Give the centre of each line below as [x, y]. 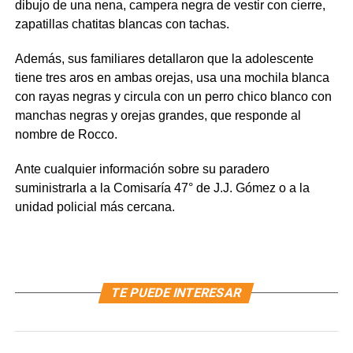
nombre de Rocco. [66, 135]
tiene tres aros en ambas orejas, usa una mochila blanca [172, 78]
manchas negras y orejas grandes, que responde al [158, 116]
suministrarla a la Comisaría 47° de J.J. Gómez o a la [162, 188]
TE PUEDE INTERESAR [177, 293]
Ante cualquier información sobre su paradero [142, 169]
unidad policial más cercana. [95, 207]
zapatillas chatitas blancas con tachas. [122, 24]
